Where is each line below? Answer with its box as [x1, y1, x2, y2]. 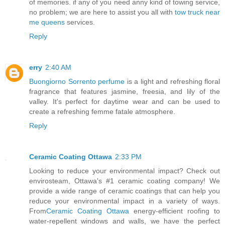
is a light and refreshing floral [125, 77, 220, 85]
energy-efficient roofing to [129, 206, 220, 215]
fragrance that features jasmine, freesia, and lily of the [29, 87, 220, 95]
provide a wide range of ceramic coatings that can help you [29, 186, 220, 195]
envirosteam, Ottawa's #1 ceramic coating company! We [29, 176, 220, 185]
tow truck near [175, 8, 220, 17]
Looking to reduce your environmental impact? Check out [29, 166, 220, 175]
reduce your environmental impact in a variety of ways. [29, 196, 220, 205]
